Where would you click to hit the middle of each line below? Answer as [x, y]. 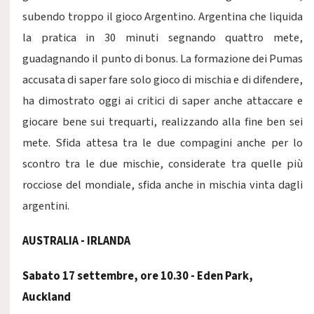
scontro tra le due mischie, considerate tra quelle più [163, 164]
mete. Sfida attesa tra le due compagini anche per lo [163, 143]
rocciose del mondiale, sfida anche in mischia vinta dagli [163, 185]
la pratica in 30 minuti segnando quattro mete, [163, 38]
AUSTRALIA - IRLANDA [76, 241]
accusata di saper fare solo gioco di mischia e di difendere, [163, 80]
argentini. [46, 206]
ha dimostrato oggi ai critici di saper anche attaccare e [163, 101]
